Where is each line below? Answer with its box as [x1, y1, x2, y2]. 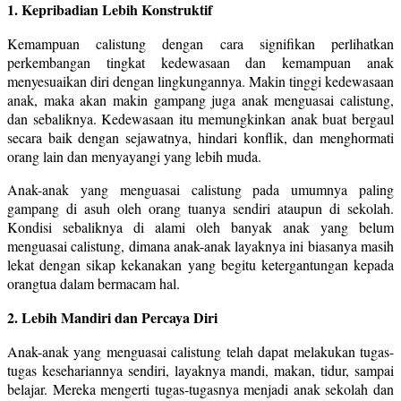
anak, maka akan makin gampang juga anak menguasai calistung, [7, 90, 394, 109]
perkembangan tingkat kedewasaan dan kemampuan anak [7, 52, 394, 72]
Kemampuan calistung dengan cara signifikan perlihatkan [7, 33, 394, 53]
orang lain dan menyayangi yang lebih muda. [7, 146, 261, 166]
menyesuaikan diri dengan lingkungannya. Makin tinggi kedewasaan [7, 71, 394, 90]
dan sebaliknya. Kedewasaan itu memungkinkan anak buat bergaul [7, 108, 394, 128]
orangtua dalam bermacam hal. [7, 273, 180, 293]
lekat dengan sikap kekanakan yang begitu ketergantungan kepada [7, 254, 394, 274]
